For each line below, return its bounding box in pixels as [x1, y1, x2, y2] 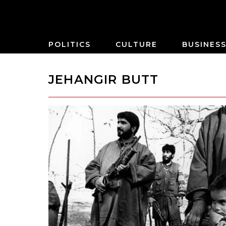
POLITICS [48, 40, 91, 49]
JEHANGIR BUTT [48, 72, 159, 87]
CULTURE [116, 40, 157, 49]
